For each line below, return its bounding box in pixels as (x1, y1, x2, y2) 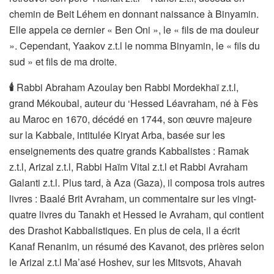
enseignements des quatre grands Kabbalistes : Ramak (9, 143, 249, 158)
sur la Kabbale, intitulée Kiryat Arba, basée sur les (9, 127, 225, 142)
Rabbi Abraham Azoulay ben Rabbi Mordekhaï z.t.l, (14, 80, 239, 94)
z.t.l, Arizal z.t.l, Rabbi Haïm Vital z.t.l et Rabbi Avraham (9, 159, 248, 174)
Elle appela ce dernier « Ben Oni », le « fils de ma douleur (9, 22, 259, 37)
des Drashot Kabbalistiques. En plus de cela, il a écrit (9, 223, 240, 237)
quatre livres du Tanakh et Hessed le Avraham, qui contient (9, 207, 264, 221)
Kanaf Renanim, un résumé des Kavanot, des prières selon (9, 239, 264, 253)
